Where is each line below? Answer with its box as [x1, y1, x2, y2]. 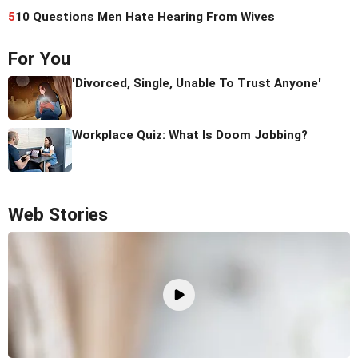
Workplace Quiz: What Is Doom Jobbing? [72, 128, 308, 143]
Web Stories [8, 204, 108, 226]
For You [8, 48, 70, 70]
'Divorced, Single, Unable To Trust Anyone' [72, 76, 321, 91]
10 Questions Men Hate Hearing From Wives [15, 10, 275, 25]
